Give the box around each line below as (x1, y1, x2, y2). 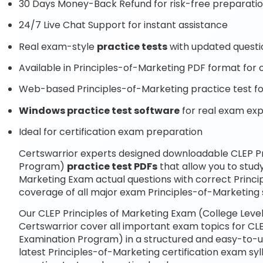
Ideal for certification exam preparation (19, 125, 203, 139)
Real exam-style (19, 39, 97, 53)
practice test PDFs (67, 159, 157, 173)
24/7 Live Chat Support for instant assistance (19, 18, 228, 32)
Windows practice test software (19, 103, 180, 117)
